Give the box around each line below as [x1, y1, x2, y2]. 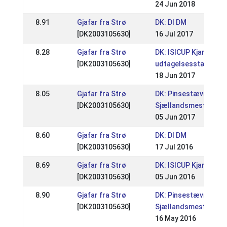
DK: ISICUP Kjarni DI [155, 48, 218, 56]
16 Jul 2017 [155, 30, 193, 38]
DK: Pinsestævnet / [155, 90, 219, 98]
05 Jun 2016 [155, 173, 195, 181]
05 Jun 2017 [155, 113, 195, 121]
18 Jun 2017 [155, 71, 195, 80]
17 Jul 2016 [155, 143, 193, 151]
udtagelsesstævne [155, 60, 218, 68]
